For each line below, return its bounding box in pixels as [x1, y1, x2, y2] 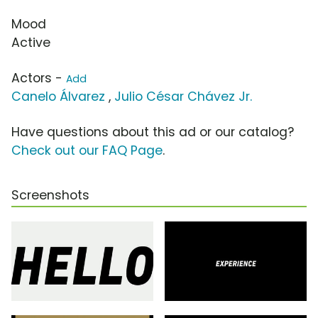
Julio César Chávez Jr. [114, 87, 252, 105]
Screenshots [11, 186, 89, 204]
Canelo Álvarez [11, 87, 105, 105]
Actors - [11, 69, 66, 87]
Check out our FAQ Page [11, 141, 163, 159]
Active [11, 33, 50, 51]
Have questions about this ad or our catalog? [11, 123, 294, 141]
